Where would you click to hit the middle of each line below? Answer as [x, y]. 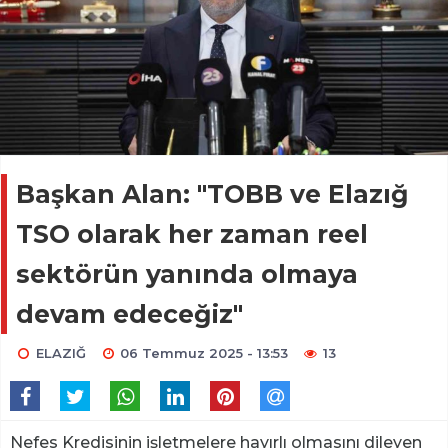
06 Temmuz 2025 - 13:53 [204, 352]
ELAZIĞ [60, 352]
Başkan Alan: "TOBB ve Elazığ [212, 193]
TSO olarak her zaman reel [192, 233]
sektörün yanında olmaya [187, 273]
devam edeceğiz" [129, 313]
